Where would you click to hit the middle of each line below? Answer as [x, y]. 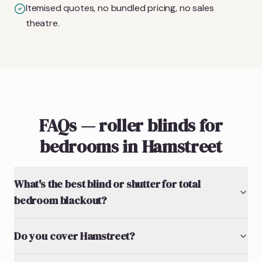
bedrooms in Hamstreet [131, 146]
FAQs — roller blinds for [131, 125]
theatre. [43, 23]
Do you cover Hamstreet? [75, 236]
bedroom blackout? [61, 200]
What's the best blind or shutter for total [107, 184]
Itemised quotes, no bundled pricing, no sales [120, 8]
